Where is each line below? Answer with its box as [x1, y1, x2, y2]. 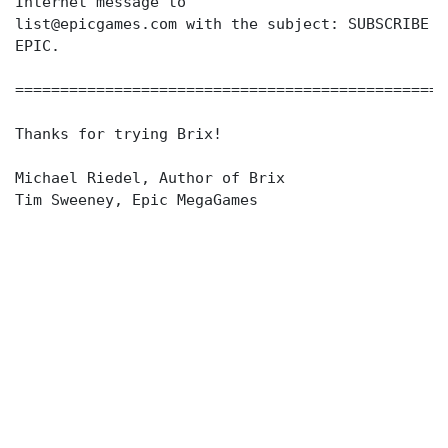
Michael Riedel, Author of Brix [15, 169, 285, 187]
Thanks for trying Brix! [15, 125, 222, 143]
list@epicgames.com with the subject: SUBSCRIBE [15, 15, 429, 33]
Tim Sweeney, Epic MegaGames [15, 191, 258, 209]
